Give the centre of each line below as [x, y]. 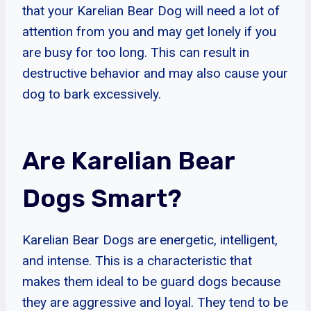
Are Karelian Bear [128, 160]
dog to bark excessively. [92, 94]
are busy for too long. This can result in [136, 52]
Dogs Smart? [102, 198]
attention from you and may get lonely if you [149, 31]
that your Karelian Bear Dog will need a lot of [151, 10]
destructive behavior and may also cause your [155, 73]
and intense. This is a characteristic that [137, 260]
